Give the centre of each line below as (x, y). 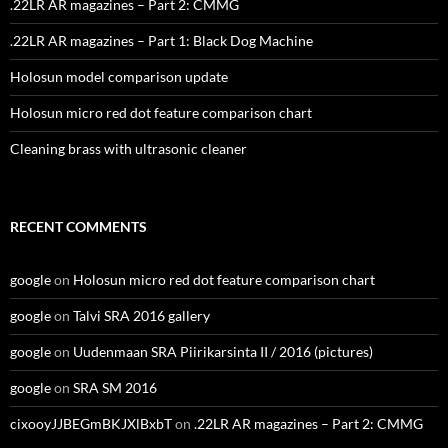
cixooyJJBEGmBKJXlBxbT (91, 423)
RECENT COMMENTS (78, 226)
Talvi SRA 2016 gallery (141, 315)
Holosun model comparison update (119, 76)
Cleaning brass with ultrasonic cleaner (128, 148)
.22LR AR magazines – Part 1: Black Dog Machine (161, 40)
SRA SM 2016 (115, 387)
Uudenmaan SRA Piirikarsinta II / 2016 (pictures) (223, 351)
